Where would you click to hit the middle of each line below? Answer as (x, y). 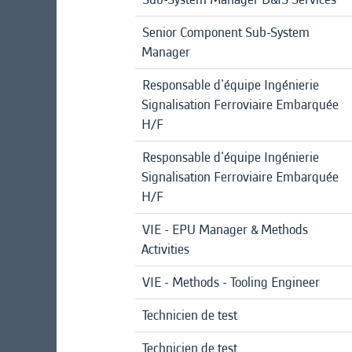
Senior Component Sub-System (226, 32)
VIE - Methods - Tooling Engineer (231, 282)
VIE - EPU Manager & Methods (225, 229)
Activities (165, 249)
